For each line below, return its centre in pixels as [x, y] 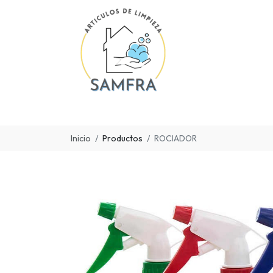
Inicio [81, 138]
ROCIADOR [175, 138]
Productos [122, 138]
